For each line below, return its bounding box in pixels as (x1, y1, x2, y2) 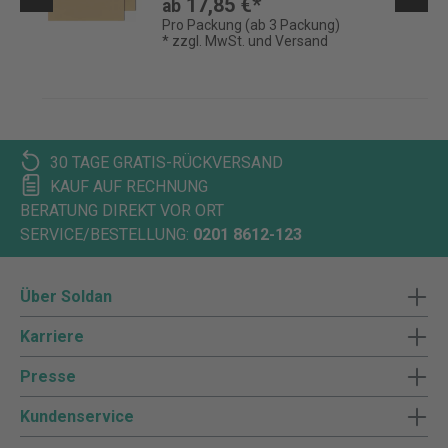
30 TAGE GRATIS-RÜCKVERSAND (50, 153, 283, 172)
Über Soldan (20, 286, 112, 306)
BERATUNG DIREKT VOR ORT (20, 201, 224, 220)
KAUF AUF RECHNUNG (50, 177, 208, 196)
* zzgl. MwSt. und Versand (162, 33, 328, 49)
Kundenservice (20, 406, 134, 426)
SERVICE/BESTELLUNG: (20, 225, 189, 244)
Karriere (20, 326, 84, 346)
